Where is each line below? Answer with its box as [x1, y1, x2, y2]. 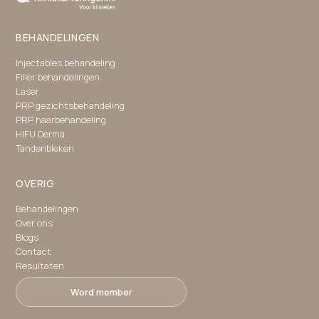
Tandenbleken [16, 142, 74, 155]
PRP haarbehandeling [16, 113, 106, 127]
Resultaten [16, 259, 64, 273]
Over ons [16, 216, 53, 230]
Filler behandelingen [16, 70, 100, 84]
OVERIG [16, 177, 55, 191]
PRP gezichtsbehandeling [16, 99, 125, 113]
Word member [70, 286, 132, 299]
